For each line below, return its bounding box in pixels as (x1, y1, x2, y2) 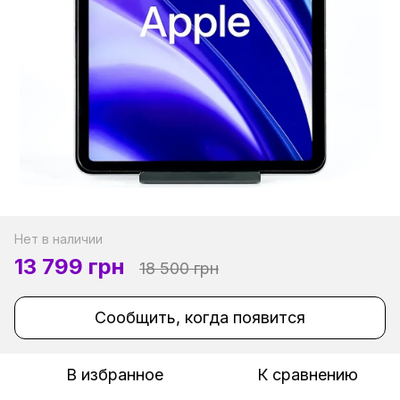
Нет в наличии (14, 231, 103, 247)
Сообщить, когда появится (95, 308, 305, 328)
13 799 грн (14, 254, 125, 280)
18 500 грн (139, 259, 219, 279)
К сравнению (256, 365, 358, 385)
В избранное (65, 365, 163, 385)
